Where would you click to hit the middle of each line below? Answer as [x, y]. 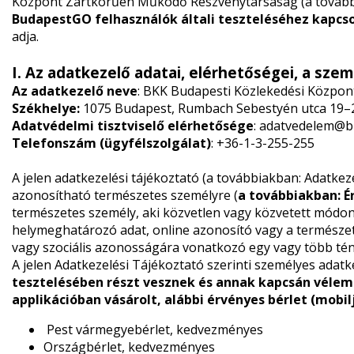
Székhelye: [45, 108]
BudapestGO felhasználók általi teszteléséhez [160, 19]
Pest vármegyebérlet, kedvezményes [153, 330]
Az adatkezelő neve [74, 91]
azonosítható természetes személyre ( [124, 195]
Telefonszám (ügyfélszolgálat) [111, 143]
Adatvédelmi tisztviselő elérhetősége [132, 126]
